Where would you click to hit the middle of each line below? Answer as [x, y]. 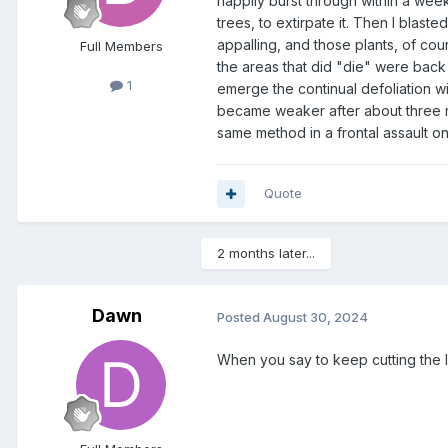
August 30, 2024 [315, 316]
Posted [240, 316]
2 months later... [266, 253]
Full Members [121, 46]
